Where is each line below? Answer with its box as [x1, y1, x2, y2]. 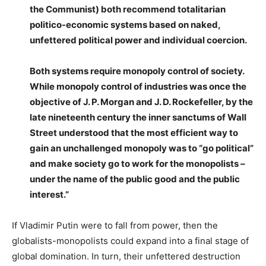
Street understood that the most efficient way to [30, 127, 238, 139]
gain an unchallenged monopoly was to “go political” [30, 142, 254, 154]
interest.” [30, 189, 69, 201]
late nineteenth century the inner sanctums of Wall [30, 112, 246, 123]
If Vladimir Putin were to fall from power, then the [12, 220, 218, 232]
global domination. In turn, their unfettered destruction [12, 251, 240, 262]
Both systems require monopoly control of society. [30, 65, 244, 77]
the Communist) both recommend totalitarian [30, 4, 226, 15]
